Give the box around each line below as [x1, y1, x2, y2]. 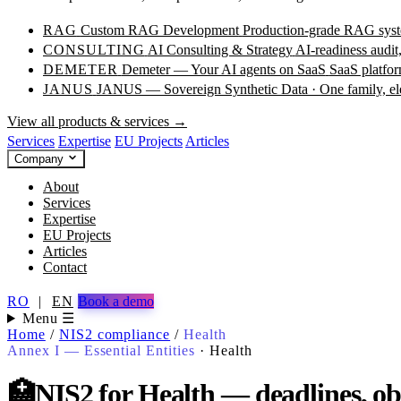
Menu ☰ [21, 311, 75, 326]
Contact [43, 260, 87, 275]
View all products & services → [7, 114, 187, 129]
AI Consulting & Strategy [147, 42, 293, 57]
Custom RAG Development [80, 22, 239, 38]
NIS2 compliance [58, 327, 171, 342]
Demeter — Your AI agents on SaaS [121, 62, 326, 77]
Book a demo [77, 294, 154, 309]
